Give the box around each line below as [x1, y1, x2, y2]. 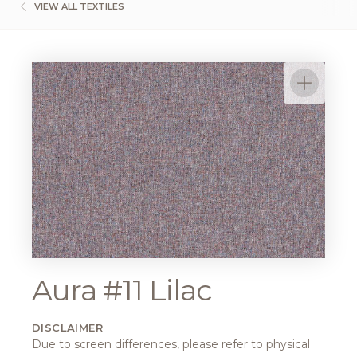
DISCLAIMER [32, 320, 103, 334]
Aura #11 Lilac [32, 272, 212, 308]
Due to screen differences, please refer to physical [32, 336, 310, 351]
